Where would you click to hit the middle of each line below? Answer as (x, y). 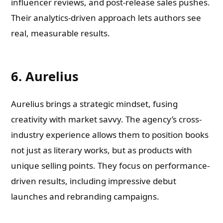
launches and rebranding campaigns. (85, 196)
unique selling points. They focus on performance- (111, 166)
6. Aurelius (45, 76)
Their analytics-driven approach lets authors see (106, 18)
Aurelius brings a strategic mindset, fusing (95, 104)
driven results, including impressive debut (94, 181)
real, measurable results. (61, 33)
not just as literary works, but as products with (102, 150)
